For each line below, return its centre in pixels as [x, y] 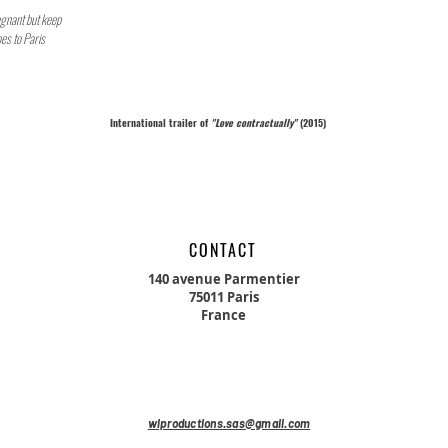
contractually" [266, 122]
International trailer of [160, 122]
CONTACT [223, 250]
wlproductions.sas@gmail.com [229, 423]
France [223, 315]
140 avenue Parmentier [223, 279]
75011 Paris [223, 297]
